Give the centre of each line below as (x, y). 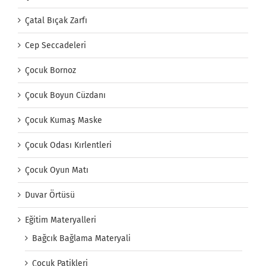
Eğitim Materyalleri (61, 220)
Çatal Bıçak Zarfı (56, 21)
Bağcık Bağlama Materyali (81, 239)
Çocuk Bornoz (50, 71)
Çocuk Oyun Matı (57, 170)
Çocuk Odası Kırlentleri (68, 145)
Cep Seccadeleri (56, 46)
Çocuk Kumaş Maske (64, 121)
